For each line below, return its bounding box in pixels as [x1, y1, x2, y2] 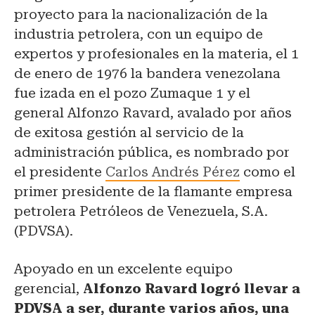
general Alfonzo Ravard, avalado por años [14, 104, 292, 121]
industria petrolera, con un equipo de [14, 25, 263, 42]
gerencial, [14, 280, 83, 297]
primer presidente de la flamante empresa [14, 183, 292, 200]
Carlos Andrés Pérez [105, 163, 240, 180]
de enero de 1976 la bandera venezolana [14, 65, 281, 82]
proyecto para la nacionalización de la [14, 6, 268, 22]
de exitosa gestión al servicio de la [14, 124, 244, 141]
